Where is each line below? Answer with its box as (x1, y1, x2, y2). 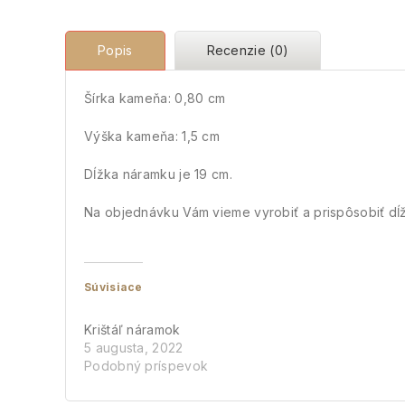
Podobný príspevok (84, 357, 209, 373)
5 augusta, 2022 (84, 339, 184, 355)
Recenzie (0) (206, 42, 289, 58)
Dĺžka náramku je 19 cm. (84, 165, 232, 182)
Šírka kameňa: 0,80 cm (84, 89, 226, 106)
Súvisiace (84, 279, 143, 294)
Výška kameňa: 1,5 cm (84, 127, 220, 144)
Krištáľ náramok (84, 321, 181, 337)
